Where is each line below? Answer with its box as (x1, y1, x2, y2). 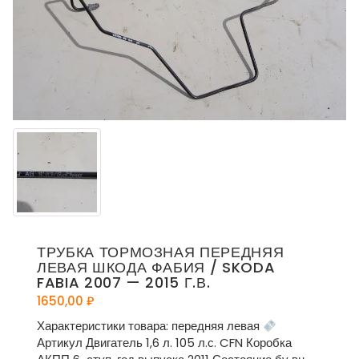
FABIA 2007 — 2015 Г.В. (37, 272, 211, 293)
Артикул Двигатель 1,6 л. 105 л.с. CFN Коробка (37, 334, 292, 352)
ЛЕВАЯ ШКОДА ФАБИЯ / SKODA (37, 257, 276, 278)
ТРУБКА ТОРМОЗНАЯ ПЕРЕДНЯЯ (37, 242, 284, 263)
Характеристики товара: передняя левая (37, 317, 263, 335)
